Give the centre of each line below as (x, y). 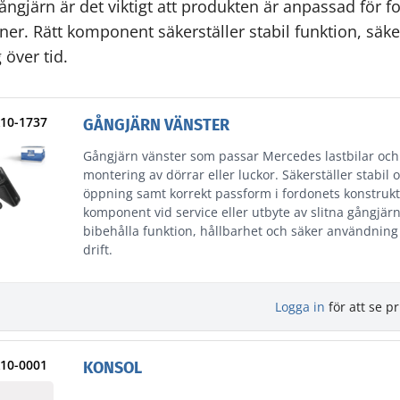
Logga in (300, 307)
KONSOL (112, 368)
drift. (97, 250)
